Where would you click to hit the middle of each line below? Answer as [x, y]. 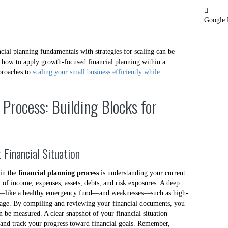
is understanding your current [142, 173]
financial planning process [59, 173]
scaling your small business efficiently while [96, 72]
